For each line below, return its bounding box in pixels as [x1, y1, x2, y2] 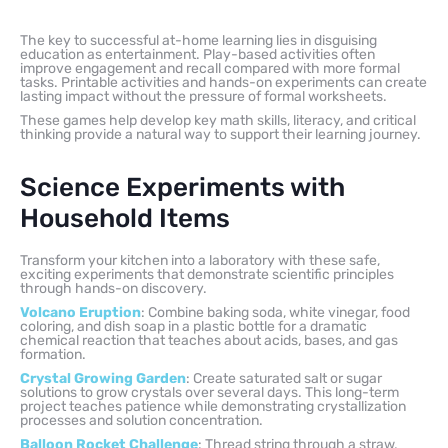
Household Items [20, 202, 230, 234]
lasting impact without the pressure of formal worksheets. [20, 87, 387, 105]
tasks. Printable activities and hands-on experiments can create [20, 73, 427, 91]
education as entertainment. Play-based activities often [20, 45, 375, 63]
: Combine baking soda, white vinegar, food [141, 303, 410, 321]
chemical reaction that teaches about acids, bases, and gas [20, 331, 398, 349]
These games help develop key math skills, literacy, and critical [20, 111, 416, 129]
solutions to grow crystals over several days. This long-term [20, 383, 399, 401]
